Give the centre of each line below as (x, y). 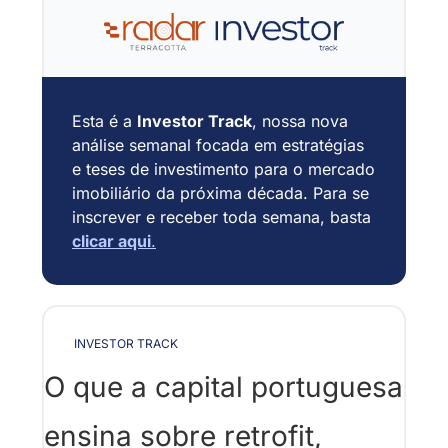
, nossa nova (300, 120)
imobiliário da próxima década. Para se (220, 192)
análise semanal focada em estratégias (218, 144)
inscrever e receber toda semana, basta (221, 216)
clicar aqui (111, 240)
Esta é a (104, 120)
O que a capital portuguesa (223, 386)
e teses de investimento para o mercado (223, 168)
